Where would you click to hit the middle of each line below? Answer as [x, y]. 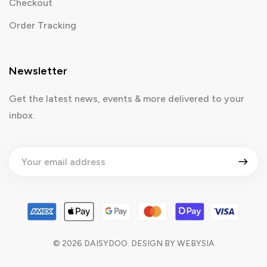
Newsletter [38, 71]
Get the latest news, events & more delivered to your [127, 99]
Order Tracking [43, 26]
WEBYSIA [195, 243]
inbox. [22, 116]
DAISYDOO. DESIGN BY [129, 243]
